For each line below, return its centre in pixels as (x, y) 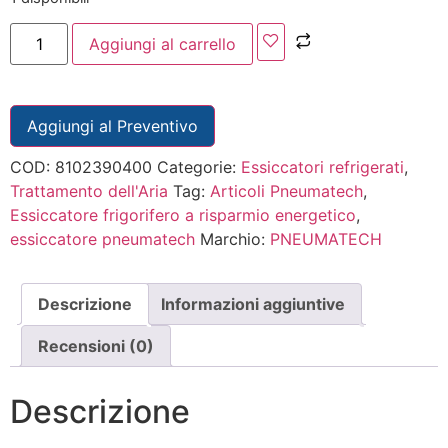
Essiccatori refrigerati (322, 166)
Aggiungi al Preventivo (112, 125)
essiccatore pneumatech (102, 238)
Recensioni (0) (96, 345)
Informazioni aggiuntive (253, 303)
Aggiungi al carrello (163, 43)
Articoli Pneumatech (286, 190)
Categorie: (199, 166)
